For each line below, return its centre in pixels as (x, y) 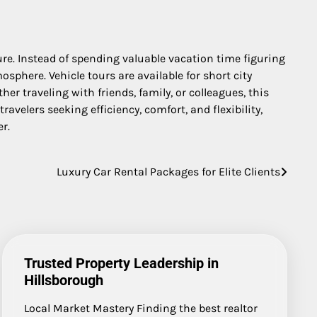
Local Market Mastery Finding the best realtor (141, 309)
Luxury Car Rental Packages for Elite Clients (168, 172)
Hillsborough (64, 281)
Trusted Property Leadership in (122, 264)
